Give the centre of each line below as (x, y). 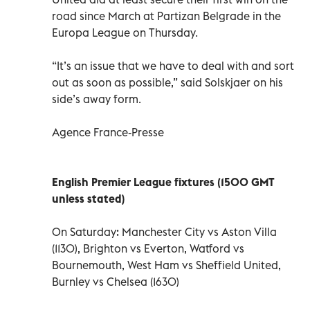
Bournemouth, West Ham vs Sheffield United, (166, 265)
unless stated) (89, 198)
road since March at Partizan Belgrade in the (166, 16)
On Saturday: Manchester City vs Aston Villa (164, 231)
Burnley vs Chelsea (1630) (116, 281)
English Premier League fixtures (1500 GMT (163, 182)
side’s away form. (97, 99)
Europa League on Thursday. (125, 32)
